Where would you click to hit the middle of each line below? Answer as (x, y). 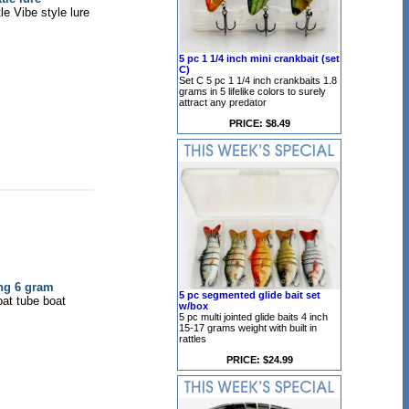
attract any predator (223, 102)
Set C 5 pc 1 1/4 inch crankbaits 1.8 (258, 80)
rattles (193, 339)
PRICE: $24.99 (259, 360)
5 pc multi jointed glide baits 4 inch (253, 317)
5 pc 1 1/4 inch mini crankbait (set (259, 58)
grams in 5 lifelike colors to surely (252, 91)
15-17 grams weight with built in (248, 328)
